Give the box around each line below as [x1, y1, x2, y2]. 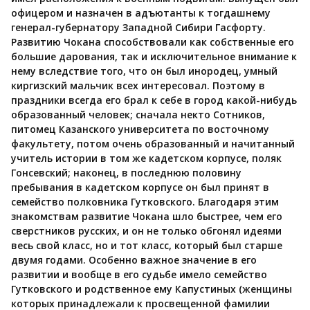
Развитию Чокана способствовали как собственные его [11, 35, 294, 48]
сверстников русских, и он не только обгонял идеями [11, 224, 282, 237]
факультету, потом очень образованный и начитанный [11, 136, 295, 150]
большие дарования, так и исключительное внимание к [11, 49, 297, 63]
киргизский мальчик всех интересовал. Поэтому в [11, 78, 265, 92]
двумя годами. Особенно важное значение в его [11, 253, 257, 266]
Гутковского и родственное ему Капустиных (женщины [11, 282, 292, 295]
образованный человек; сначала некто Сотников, [11, 107, 265, 121]
